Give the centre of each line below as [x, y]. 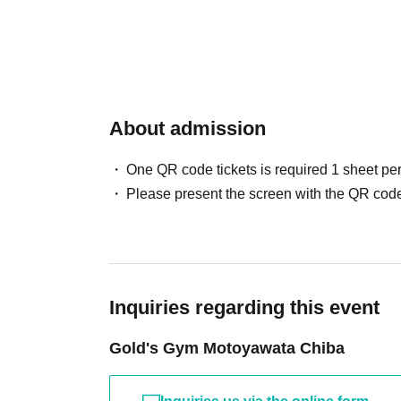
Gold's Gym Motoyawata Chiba [227, 348]
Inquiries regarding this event [244, 307]
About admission [188, 128]
